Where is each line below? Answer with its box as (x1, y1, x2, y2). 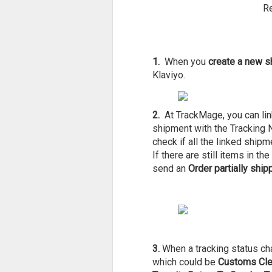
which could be (152, 256, 218, 268)
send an (152, 163, 186, 174)
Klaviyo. (152, 69, 188, 81)
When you (161, 56, 208, 67)
